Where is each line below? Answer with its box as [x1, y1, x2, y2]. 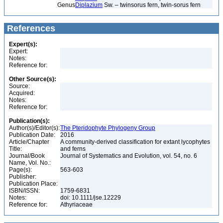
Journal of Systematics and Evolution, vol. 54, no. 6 [60, 152, 199, 159]
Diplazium [75, 1, 103, 8]
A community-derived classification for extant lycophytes [60, 138, 210, 145]
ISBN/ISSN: [9, 187, 40, 194]
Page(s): [9, 166, 32, 173]
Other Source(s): [9, 76, 56, 83]
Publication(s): [9, 117, 50, 124]
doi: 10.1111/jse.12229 [60, 194, 122, 201]
